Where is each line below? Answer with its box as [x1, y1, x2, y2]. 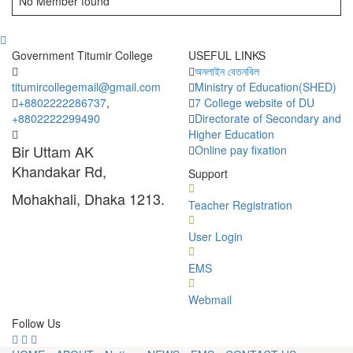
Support [188, 165, 228, 181]
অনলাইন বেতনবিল [195, 63, 259, 79]
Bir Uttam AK [12, 141, 94, 162]
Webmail [188, 292, 232, 307]
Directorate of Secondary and [195, 110, 341, 126]
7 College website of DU [195, 95, 314, 110]
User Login [188, 229, 243, 244]
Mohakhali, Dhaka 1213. [12, 188, 165, 209]
